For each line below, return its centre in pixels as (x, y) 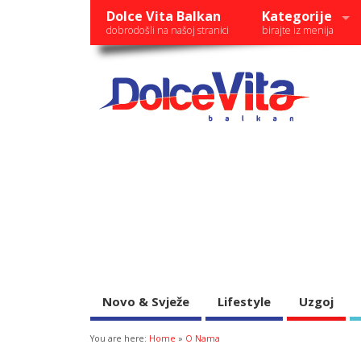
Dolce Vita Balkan (164, 17)
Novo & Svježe (146, 302)
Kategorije (297, 17)
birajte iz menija (297, 31)
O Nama (203, 338)
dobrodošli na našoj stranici (168, 31)
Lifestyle (244, 302)
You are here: (120, 338)
